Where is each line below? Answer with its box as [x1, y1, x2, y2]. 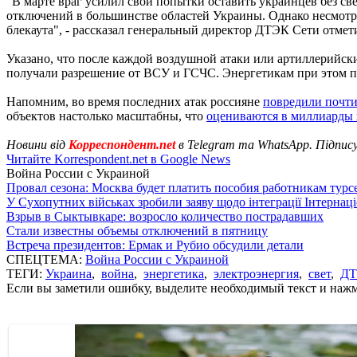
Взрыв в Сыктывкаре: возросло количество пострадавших [6, 209, 324, 223]
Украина [45, 266, 92, 280]
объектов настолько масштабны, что [6, 108, 206, 123]
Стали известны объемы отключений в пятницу [6, 223, 268, 237]
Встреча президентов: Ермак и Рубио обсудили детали [6, 237, 304, 252]
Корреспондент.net [69, 137, 175, 151]
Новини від [6, 137, 69, 151]
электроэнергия [214, 266, 299, 280]
